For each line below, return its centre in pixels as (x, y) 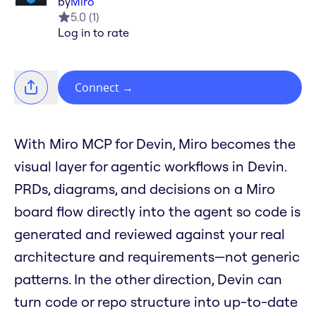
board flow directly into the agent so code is (157, 212)
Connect (97, 88)
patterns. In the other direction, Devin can (148, 279)
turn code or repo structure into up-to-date (156, 302)
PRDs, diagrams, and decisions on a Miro (145, 189)
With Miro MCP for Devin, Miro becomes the (155, 144)
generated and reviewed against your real (150, 234)
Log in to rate (93, 33)
